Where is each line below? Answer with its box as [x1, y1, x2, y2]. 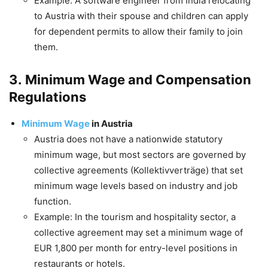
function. [34, 195, 71, 207]
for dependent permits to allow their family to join [34, 25, 243, 37]
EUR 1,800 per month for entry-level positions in [34, 242, 237, 254]
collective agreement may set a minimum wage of [34, 226, 243, 238]
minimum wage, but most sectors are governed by [34, 148, 246, 160]
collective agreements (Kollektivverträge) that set [34, 164, 243, 176]
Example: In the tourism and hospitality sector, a [34, 211, 236, 223]
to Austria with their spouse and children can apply [34, 10, 248, 22]
